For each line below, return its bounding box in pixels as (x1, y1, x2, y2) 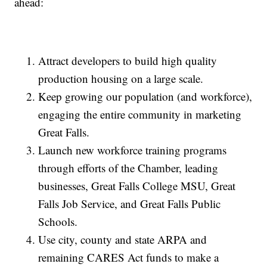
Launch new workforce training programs (38, 142, 227, 158)
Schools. (38, 214, 78, 229)
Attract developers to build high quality (38, 53, 218, 69)
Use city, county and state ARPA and (38, 232, 207, 247)
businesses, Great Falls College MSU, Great (38, 178, 236, 194)
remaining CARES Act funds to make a (38, 250, 219, 265)
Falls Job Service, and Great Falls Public (38, 196, 221, 212)
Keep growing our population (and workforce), (38, 89, 253, 104)
